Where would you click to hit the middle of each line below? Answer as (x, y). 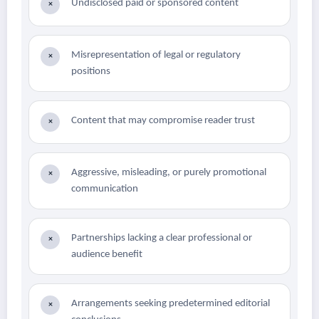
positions (91, 72)
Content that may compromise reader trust (163, 121)
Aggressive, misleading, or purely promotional (169, 173)
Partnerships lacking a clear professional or (162, 239)
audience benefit (107, 255)
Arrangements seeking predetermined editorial (171, 304)
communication (105, 189)
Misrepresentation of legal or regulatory (156, 56)
